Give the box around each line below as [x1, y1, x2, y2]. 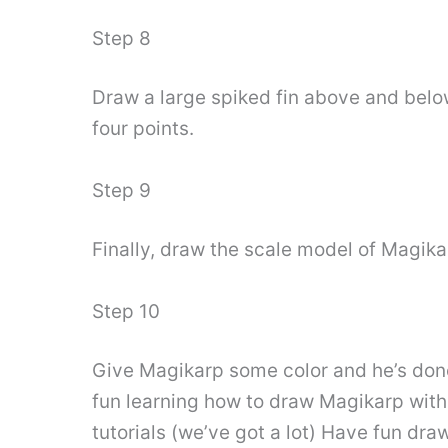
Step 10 [92, 299, 160, 323]
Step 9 [92, 178, 151, 202]
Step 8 [92, 26, 151, 50]
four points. [92, 117, 194, 141]
